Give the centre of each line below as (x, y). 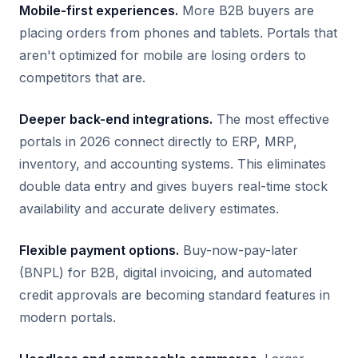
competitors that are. (82, 78)
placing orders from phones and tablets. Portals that (178, 33)
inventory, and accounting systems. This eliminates (173, 164)
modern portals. (68, 317)
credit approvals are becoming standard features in (175, 295)
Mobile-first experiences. (99, 10)
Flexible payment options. (99, 250)
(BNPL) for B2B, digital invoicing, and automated (165, 272)
